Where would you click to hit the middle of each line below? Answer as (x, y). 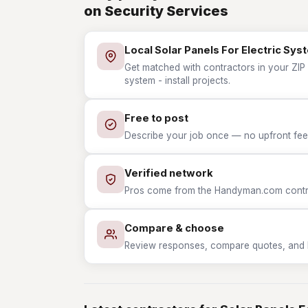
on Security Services (156, 11)
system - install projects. (177, 80)
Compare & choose (174, 228)
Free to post (156, 118)
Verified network (169, 173)
